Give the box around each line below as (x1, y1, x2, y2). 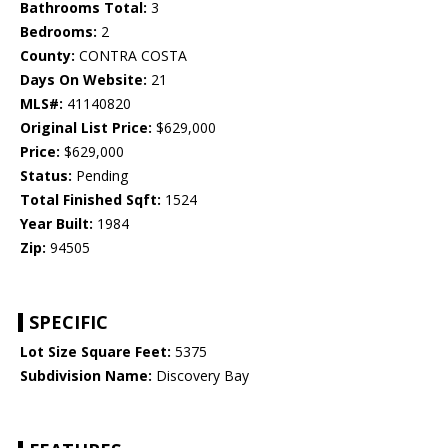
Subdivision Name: (20, 366, 152, 386)
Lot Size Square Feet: (20, 342, 171, 362)
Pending (72, 166, 128, 186)
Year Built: (20, 214, 93, 234)
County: (20, 46, 75, 66)
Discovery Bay (152, 366, 249, 386)
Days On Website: (20, 70, 147, 90)
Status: (20, 166, 72, 186)
